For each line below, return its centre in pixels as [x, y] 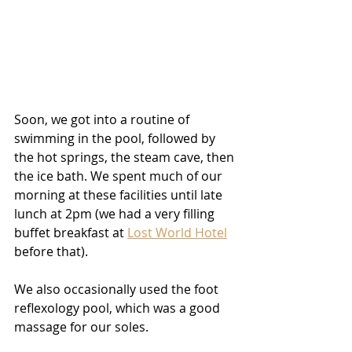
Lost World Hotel [177, 232]
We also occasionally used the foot [118, 289]
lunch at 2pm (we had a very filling [116, 213]
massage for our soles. [81, 326]
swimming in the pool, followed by [116, 138]
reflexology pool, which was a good [119, 308]
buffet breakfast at [71, 232]
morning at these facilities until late [120, 194]
